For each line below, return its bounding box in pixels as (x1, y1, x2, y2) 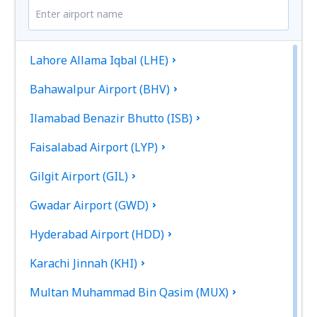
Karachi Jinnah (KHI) (30, 255, 138, 271)
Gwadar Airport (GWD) (30, 197, 149, 213)
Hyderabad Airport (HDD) (30, 226, 165, 242)
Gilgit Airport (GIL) (30, 168, 129, 184)
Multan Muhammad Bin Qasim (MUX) (30, 284, 229, 300)
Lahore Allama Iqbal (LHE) (30, 52, 169, 68)
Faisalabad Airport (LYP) (30, 139, 158, 155)
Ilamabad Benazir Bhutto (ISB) (30, 110, 193, 126)
